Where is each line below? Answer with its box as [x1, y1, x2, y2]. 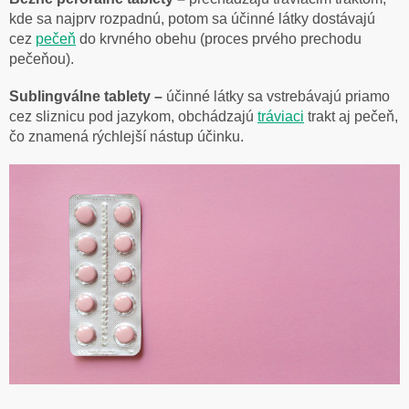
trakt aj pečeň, [304, 109, 398, 125]
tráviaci [257, 109, 304, 125]
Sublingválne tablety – [9, 89, 163, 105]
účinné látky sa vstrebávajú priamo [163, 89, 390, 105]
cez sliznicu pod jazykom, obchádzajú [9, 109, 257, 125]
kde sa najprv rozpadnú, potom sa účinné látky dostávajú [9, 11, 375, 27]
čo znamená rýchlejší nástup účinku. [9, 129, 244, 145]
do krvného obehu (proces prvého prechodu [76, 31, 362, 47]
